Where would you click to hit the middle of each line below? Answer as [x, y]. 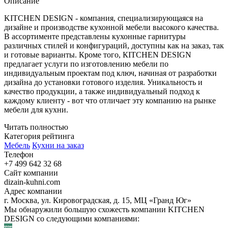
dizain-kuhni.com [32, 182]
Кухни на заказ [58, 145]
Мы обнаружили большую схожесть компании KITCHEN [104, 209]
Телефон [19, 154]
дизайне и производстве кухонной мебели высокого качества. [111, 27]
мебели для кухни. [36, 110]
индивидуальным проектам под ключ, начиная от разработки [110, 73]
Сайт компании [31, 173]
